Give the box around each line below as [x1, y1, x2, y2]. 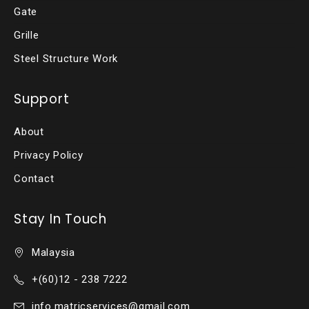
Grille [14, 29, 39, 42]
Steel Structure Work [14, 52, 118, 66]
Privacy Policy [14, 149, 83, 162]
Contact [14, 172, 54, 186]
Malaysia [31, 246, 75, 259]
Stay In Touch [14, 210, 107, 229]
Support [14, 90, 70, 109]
